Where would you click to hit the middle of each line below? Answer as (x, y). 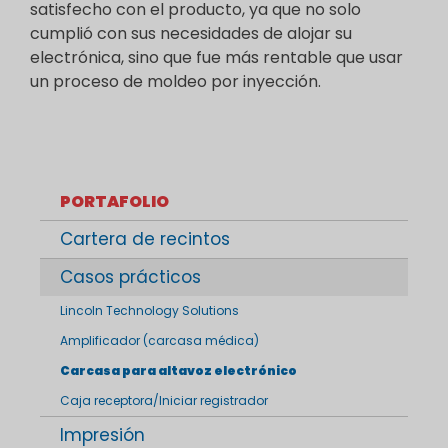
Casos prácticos (130, 277)
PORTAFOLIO (114, 201)
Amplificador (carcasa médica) (159, 340)
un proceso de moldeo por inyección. (175, 81)
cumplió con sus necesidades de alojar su (191, 33)
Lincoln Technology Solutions (149, 310)
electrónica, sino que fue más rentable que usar (216, 57)
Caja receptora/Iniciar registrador (164, 400)
